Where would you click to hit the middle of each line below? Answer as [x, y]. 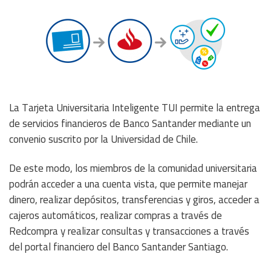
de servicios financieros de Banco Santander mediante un [130, 123]
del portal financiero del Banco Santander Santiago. [119, 247]
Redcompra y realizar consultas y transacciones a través [129, 231]
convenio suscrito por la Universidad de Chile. [103, 139]
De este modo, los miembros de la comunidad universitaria [133, 168]
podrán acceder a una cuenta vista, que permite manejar [128, 184]
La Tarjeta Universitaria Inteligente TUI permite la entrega [135, 107]
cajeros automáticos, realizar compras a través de [116, 215]
